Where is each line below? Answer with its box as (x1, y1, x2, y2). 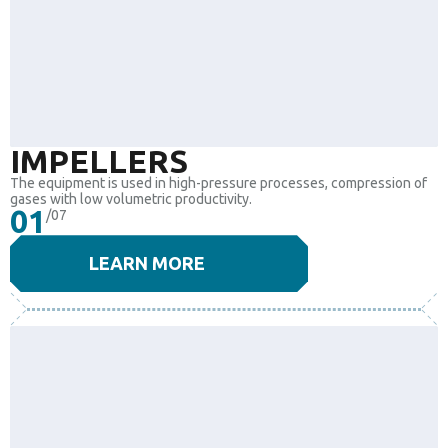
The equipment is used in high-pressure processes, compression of (10, 175, 427, 192)
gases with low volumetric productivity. (10, 191, 252, 208)
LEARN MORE (89, 253, 205, 274)
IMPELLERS (10, 143, 188, 180)
